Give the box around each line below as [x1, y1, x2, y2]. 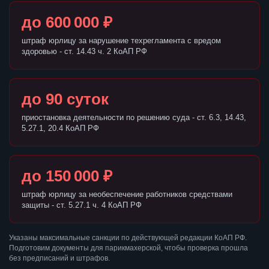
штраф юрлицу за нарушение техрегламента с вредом [22, 36, 221, 46]
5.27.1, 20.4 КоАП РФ [22, 124, 99, 133]
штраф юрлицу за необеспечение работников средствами [22, 190, 232, 199]
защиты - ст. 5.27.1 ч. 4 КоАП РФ [22, 201, 142, 210]
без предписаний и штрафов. [9, 254, 110, 263]
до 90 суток [22, 90, 109, 109]
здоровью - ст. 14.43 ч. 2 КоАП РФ [22, 47, 147, 56]
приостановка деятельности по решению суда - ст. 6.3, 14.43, [22, 113, 246, 122]
